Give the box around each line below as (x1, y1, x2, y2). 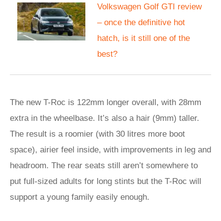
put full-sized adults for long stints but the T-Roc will (10, 177, 201, 186)
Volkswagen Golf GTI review (97, 2, 202, 11)
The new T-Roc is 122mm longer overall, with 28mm (10, 98, 201, 107)
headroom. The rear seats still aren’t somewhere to (10, 161, 198, 170)
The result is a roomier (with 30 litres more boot (10, 129, 185, 139)
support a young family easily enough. (10, 192, 149, 202)
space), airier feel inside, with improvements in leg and (10, 145, 211, 154)
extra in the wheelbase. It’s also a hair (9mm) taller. (10, 113, 199, 123)
